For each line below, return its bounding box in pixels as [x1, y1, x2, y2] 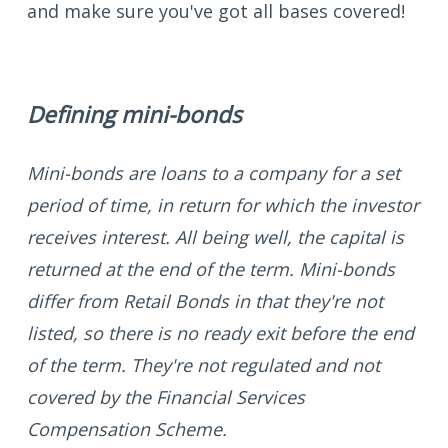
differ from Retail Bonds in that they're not [27, 289, 383, 314]
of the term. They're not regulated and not [27, 353, 380, 378]
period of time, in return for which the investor [27, 193, 419, 218]
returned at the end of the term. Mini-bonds [27, 257, 395, 282]
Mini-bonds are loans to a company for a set [27, 161, 400, 186]
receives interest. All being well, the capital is [27, 225, 404, 250]
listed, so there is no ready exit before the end [27, 321, 414, 346]
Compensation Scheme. [27, 417, 227, 442]
